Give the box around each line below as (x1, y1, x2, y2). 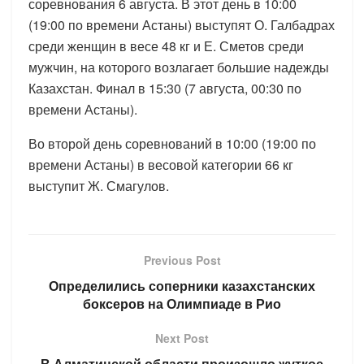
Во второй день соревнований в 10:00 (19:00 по (28, 133, 316, 153)
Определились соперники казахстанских (49, 275, 315, 295)
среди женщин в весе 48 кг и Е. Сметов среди (28, 36, 304, 55)
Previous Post (143, 251, 221, 268)
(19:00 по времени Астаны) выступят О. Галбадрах (28, 15, 335, 34)
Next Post (155, 329, 209, 346)
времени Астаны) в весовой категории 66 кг (28, 154, 293, 174)
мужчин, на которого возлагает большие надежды (28, 57, 329, 76)
